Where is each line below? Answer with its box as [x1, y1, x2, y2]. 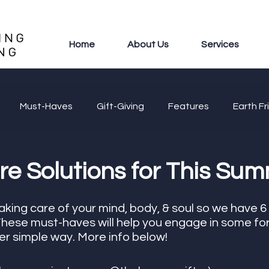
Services [201, 40, 240, 49]
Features [168, 101, 209, 111]
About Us [127, 40, 169, 49]
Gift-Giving [97, 101, 144, 111]
